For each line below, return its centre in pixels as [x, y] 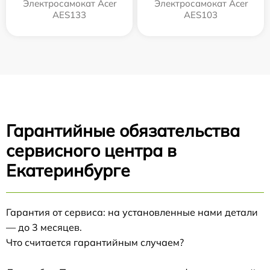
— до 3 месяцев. [44, 227]
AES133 [69, 15]
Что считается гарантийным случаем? [95, 242]
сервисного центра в [91, 150]
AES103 [201, 15]
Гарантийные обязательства [123, 130]
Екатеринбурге [68, 170]
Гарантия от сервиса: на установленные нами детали [132, 212]
